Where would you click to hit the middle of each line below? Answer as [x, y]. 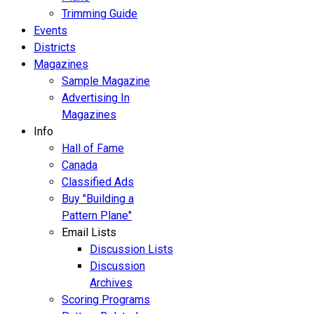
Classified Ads [98, 182]
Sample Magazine [106, 81]
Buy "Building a [98, 199]
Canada [80, 165]
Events [50, 30]
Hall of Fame [93, 148]
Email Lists [89, 232]
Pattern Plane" [97, 216]
